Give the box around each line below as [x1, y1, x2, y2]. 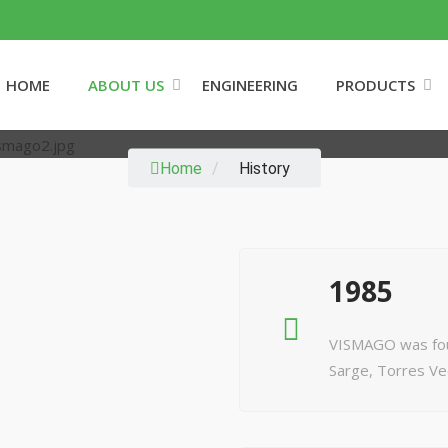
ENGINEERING [202, 75, 298, 95]
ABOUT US [88, 75, 164, 95]
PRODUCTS [336, 75, 415, 95]
